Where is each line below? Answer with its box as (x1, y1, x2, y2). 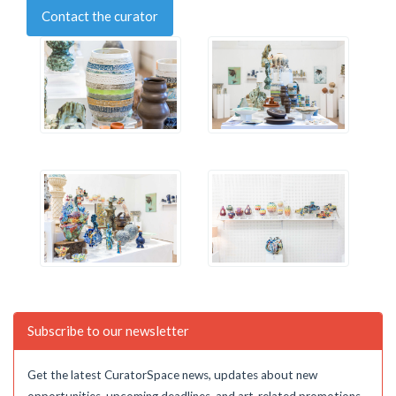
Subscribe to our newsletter (27, 323, 189, 339)
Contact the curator (42, 7, 158, 24)
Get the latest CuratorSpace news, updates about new (27, 368, 317, 383)
